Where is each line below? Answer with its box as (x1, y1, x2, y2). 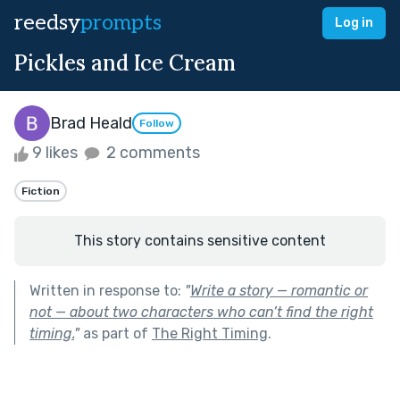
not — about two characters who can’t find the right (29, 303, 373, 321)
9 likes (29, 143, 81, 162)
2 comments (103, 143, 200, 162)
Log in (335, 15, 373, 30)
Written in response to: (29, 281, 185, 299)
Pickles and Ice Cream (14, 49, 236, 77)
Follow (139, 117, 174, 130)
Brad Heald (50, 112, 132, 133)
